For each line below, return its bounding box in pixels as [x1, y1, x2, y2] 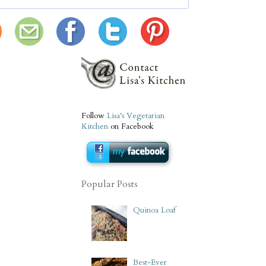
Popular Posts [81, 177, 138, 191]
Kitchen [81, 121, 108, 132]
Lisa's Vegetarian [107, 110, 164, 121]
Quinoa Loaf [133, 205, 176, 216]
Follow [81, 110, 107, 121]
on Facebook [108, 121, 154, 132]
